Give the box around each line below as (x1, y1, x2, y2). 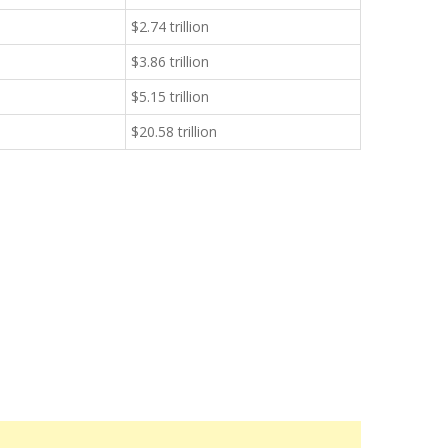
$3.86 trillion (131, 52, 209, 71)
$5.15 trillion (131, 87, 209, 106)
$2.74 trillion (131, 17, 209, 36)
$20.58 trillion (131, 122, 217, 141)
